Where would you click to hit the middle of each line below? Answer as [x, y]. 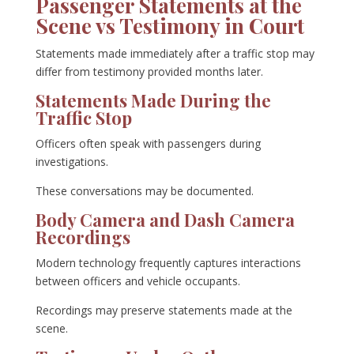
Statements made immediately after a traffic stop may [175, 54]
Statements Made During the [153, 101]
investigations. [72, 162]
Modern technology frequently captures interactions [168, 263]
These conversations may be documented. [144, 191]
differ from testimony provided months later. [149, 72]
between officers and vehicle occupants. [137, 281]
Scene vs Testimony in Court [169, 26]
